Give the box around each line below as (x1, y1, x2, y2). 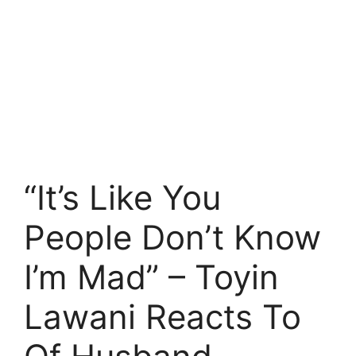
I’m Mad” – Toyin (24, 257, 279, 297)
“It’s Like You (24, 177, 221, 218)
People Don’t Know (24, 217, 321, 257)
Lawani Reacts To (24, 296, 301, 337)
